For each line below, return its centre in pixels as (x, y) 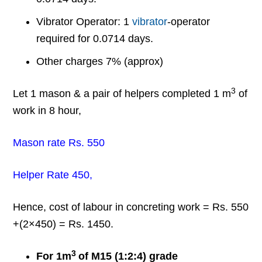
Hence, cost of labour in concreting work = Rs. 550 (131, 207)
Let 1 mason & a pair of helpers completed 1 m (122, 94)
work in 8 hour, (47, 111)
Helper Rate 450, (53, 175)
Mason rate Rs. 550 (59, 143)
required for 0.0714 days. (95, 39)
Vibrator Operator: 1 (85, 22)
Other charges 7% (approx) (100, 62)
